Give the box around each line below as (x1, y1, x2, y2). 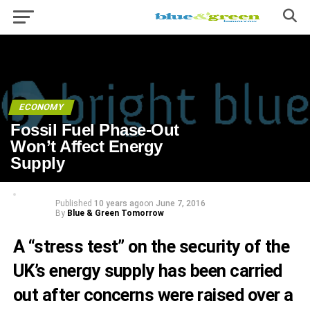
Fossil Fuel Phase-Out (10, 120, 179, 140)
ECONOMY (18, 102, 66, 113)
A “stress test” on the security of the (12, 236, 290, 257)
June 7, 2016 (155, 199, 206, 209)
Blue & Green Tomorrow (66, 208, 164, 219)
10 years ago (93, 199, 144, 209)
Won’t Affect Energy (10, 137, 163, 156)
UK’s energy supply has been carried (12, 260, 282, 282)
